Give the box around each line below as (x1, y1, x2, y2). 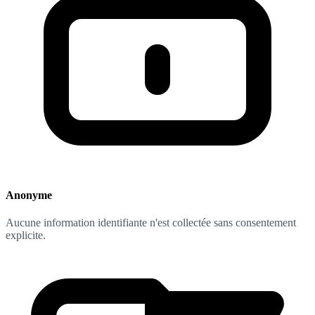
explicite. (6, 229, 46, 241)
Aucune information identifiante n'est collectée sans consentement (6, 217, 296, 229)
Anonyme (6, 188, 52, 201)
